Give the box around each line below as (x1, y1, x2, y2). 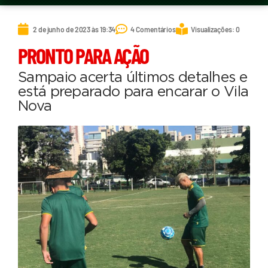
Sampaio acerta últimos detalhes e (18, 71, 247, 86)
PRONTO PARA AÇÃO (18, 42, 148, 69)
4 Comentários (130, 25, 176, 33)
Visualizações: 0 (191, 25, 240, 33)
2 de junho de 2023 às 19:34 (33, 25, 116, 33)
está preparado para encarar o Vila (18, 85, 249, 100)
